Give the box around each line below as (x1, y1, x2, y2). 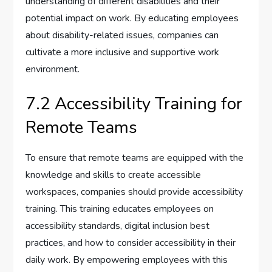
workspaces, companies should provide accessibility (25, 185, 243, 199)
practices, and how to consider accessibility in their (25, 236, 236, 250)
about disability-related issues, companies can (25, 29, 219, 42)
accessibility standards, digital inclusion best (25, 219, 210, 233)
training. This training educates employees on (25, 202, 214, 216)
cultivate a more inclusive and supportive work (25, 46, 220, 59)
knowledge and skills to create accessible (25, 168, 202, 182)
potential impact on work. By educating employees (25, 12, 239, 25)
